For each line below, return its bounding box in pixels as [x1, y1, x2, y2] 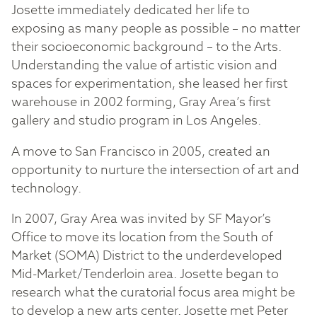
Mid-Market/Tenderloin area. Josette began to [11, 265, 279, 284]
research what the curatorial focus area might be [11, 283, 295, 303]
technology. [11, 178, 81, 198]
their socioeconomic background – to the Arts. [11, 38, 282, 57]
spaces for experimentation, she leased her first [11, 74, 288, 93]
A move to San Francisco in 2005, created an [11, 142, 270, 161]
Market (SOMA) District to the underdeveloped [11, 246, 282, 266]
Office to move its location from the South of [11, 228, 273, 248]
